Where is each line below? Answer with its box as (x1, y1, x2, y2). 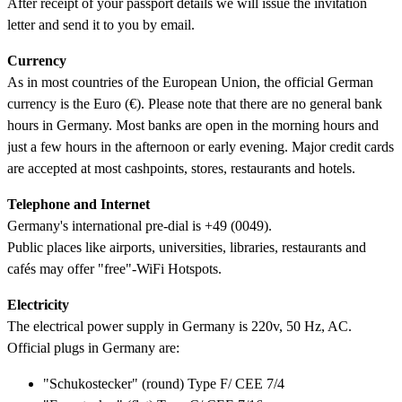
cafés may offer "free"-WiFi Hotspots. (7, 260, 222, 276)
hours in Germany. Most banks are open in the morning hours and (7, 117, 379, 133)
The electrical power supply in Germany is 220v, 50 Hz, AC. (7, 318, 352, 334)
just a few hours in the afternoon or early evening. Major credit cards (7, 138, 394, 154)
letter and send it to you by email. (7, 16, 195, 32)
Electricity (7, 296, 69, 312)
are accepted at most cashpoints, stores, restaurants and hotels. (7, 160, 355, 176)
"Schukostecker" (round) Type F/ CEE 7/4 (43, 375, 284, 391)
